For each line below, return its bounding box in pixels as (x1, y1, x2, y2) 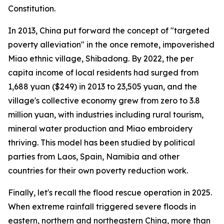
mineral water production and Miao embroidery (8, 123, 192, 133)
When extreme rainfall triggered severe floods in (8, 201, 196, 211)
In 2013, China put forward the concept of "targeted (8, 25, 209, 35)
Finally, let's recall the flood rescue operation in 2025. (8, 187, 212, 197)
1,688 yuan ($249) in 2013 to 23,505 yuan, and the (8, 81, 197, 91)
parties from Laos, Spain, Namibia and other (8, 151, 179, 161)
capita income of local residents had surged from (8, 67, 198, 77)
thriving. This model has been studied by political (8, 137, 195, 147)
